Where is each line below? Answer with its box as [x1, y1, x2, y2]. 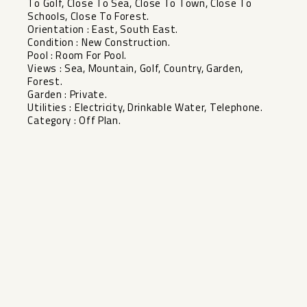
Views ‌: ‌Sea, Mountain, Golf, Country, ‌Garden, [27, 60, 243, 77]
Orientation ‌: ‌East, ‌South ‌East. [27, 21, 179, 38]
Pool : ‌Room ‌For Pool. [27, 47, 127, 64]
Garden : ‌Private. [27, 86, 108, 103]
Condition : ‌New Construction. [27, 34, 171, 51]
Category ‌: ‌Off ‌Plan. [27, 112, 121, 129]
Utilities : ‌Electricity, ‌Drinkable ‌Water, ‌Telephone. [27, 99, 263, 116]
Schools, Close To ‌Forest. [27, 8, 149, 25]
